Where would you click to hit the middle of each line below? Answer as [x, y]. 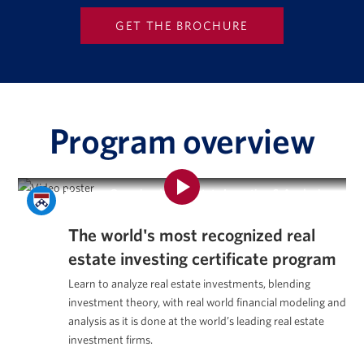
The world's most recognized [175, 234]
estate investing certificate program [202, 258]
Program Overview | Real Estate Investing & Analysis [196, 193]
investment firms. [110, 339]
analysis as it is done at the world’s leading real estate [196, 320]
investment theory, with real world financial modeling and [207, 301]
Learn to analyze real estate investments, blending [189, 283]
